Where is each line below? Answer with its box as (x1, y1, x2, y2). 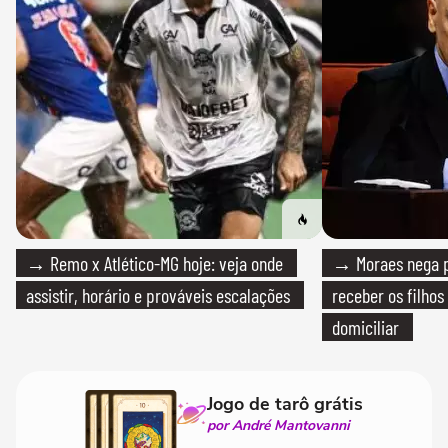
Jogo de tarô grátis (207, 391, 363, 416)
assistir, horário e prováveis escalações (26, 282, 290, 307)
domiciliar (332, 314, 399, 339)
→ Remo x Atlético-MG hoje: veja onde (26, 250, 283, 275)
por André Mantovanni (207, 415, 350, 435)
